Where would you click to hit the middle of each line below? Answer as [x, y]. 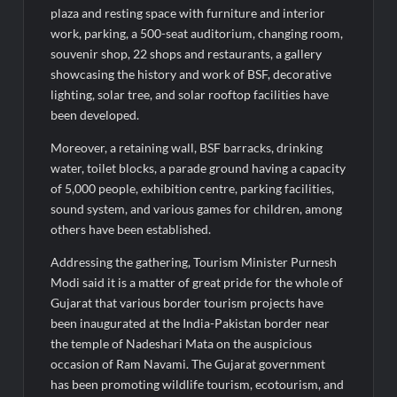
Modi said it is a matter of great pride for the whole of [197, 282]
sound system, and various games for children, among [197, 208]
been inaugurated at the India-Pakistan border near [191, 323]
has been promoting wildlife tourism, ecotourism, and [198, 384]
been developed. [95, 114]
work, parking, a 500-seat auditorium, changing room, [197, 33]
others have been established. [131, 229]
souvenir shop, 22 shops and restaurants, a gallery [187, 53]
